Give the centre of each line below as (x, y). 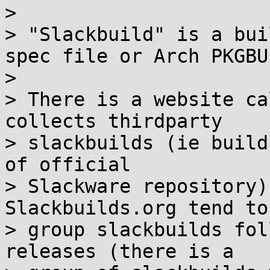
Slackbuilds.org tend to (137, 208)
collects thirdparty (114, 121)
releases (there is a (119, 251)
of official (68, 165)
